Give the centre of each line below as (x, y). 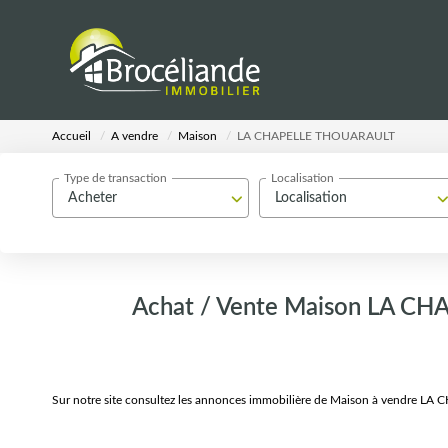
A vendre (134, 136)
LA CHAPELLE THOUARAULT (316, 136)
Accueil (71, 136)
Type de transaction (115, 178)
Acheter (92, 198)
